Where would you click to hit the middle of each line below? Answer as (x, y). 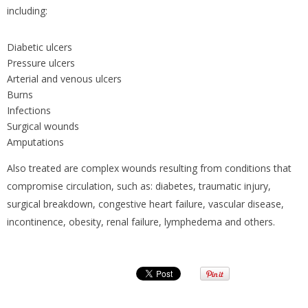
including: (27, 10)
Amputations (35, 142)
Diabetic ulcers (40, 47)
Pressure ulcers (41, 63)
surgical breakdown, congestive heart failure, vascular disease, (145, 203)
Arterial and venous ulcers (64, 78)
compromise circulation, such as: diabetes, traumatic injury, (139, 186)
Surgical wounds (43, 126)
